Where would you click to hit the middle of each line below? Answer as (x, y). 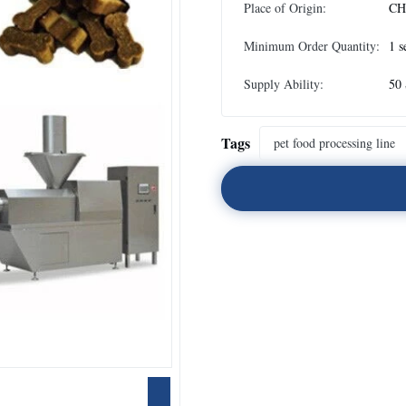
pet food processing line (334, 143)
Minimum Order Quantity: (312, 46)
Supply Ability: (284, 84)
